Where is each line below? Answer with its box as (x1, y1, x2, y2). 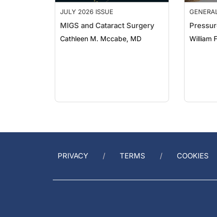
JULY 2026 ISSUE (60, 7, 113, 15)
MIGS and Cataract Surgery (60, 20, 155, 30)
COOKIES (177, 151, 209, 160)
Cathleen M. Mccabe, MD (60, 34, 141, 43)
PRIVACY (58, 151, 88, 160)
